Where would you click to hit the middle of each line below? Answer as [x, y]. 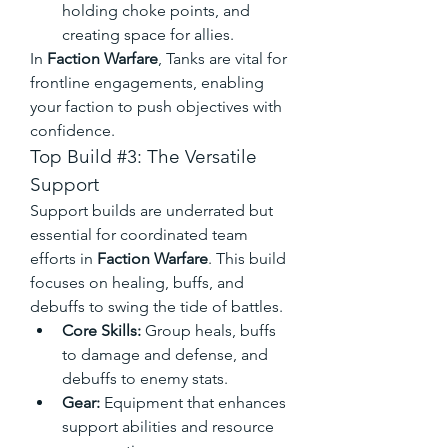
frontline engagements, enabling [147, 82]
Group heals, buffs [208, 330]
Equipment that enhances [193, 402]
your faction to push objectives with [156, 106]
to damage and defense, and [165, 354]
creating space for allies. [148, 34]
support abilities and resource [168, 426]
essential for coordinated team [139, 234]
